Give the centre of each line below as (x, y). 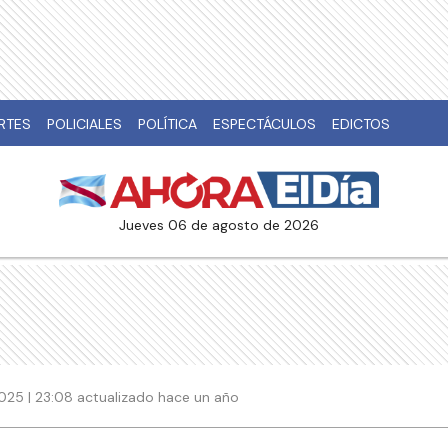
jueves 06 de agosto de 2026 (222, 225)
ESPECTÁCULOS (264, 124)
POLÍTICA (167, 124)
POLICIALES (84, 124)
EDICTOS (361, 124)
